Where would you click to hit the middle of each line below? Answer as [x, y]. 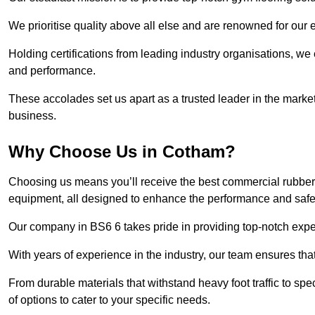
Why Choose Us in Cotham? [122, 152]
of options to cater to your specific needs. [109, 300]
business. [32, 116]
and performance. [52, 71]
